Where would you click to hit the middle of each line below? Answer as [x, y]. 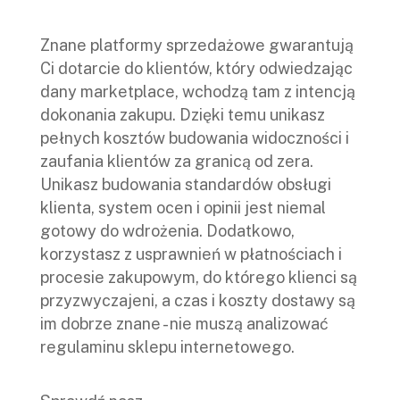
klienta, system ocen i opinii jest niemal [183, 208]
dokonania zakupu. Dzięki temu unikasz [183, 115]
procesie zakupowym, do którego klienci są [199, 278]
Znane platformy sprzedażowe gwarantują [197, 46]
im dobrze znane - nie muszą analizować [184, 324]
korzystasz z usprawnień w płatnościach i [191, 254]
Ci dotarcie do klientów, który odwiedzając [196, 69]
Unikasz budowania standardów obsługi [186, 185]
